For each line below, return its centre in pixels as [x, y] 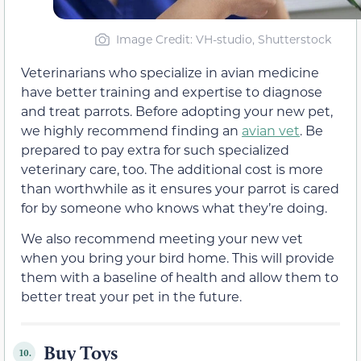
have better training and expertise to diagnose [172, 91]
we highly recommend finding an [131, 130]
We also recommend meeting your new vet [162, 239]
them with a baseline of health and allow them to [180, 277]
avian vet [271, 130]
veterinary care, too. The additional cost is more [172, 168]
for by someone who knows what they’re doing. [174, 207]
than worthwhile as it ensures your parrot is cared [180, 188]
